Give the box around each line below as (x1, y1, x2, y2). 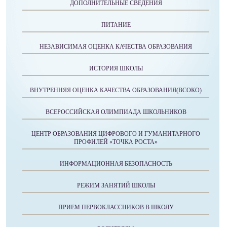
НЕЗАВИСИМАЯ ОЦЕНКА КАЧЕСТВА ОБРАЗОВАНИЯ (40, 43, 192, 51)
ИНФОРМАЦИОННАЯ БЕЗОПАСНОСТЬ (59, 160, 172, 168)
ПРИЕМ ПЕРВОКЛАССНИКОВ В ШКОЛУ (58, 204, 174, 211)
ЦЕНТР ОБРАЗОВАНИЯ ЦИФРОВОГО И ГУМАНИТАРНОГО (31, 130, 200, 138)
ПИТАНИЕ (101, 21, 131, 29)
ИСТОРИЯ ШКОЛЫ (89, 65, 143, 72)
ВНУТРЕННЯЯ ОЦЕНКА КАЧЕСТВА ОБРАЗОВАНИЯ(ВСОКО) (30, 87, 202, 94)
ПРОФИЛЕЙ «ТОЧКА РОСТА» (74, 138, 158, 146)
